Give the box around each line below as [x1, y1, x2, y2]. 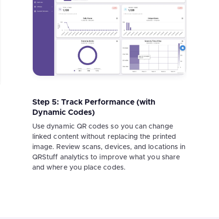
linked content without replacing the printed [32, 133, 176, 140]
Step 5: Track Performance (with [32, 98, 155, 106]
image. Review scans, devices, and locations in [32, 143, 186, 151]
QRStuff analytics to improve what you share [32, 153, 180, 161]
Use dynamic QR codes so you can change [32, 123, 173, 130]
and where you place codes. [32, 164, 126, 171]
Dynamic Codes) [32, 108, 95, 116]
